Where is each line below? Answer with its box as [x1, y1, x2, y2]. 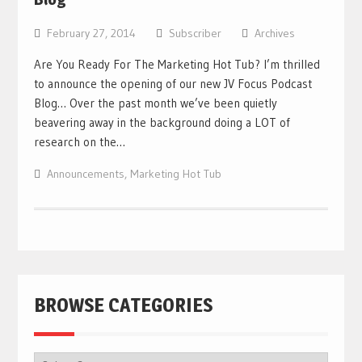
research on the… [33, 134, 125, 149]
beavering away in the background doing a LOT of [33, 115, 290, 130]
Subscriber [168, 26, 221, 40]
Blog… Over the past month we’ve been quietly [33, 95, 277, 111]
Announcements [46, 166, 124, 181]
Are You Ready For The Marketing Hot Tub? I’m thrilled [33, 57, 320, 72]
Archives [254, 26, 295, 40]
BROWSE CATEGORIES [33, 293, 213, 317]
